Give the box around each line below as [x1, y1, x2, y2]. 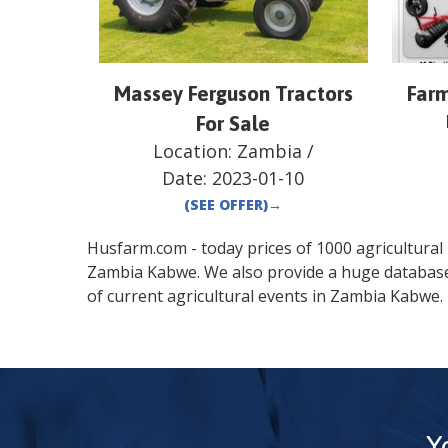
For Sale [196, 111, 271, 136]
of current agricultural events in [87, 285, 330, 308]
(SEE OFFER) [184, 195, 269, 215]
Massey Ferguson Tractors [113, 81, 353, 106]
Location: [152, 139, 237, 164]
